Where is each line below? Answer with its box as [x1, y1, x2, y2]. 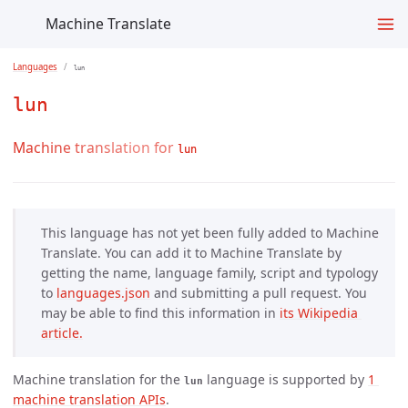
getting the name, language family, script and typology [41, 263, 378, 281]
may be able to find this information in [41, 303, 280, 321]
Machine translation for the [13, 370, 184, 388]
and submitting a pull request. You [150, 283, 367, 301]
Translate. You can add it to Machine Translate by [41, 243, 342, 261]
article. [41, 323, 83, 342]
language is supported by [203, 370, 368, 388]
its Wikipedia [280, 303, 358, 321]
